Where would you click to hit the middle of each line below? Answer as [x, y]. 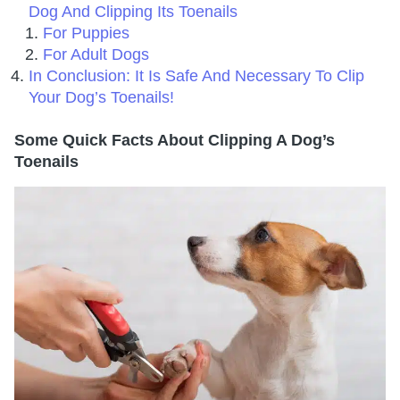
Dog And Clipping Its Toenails [135, 12]
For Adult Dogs [96, 55]
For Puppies [88, 33]
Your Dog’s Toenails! [101, 98]
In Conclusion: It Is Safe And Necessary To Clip [196, 76]
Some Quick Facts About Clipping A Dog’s [175, 141]
